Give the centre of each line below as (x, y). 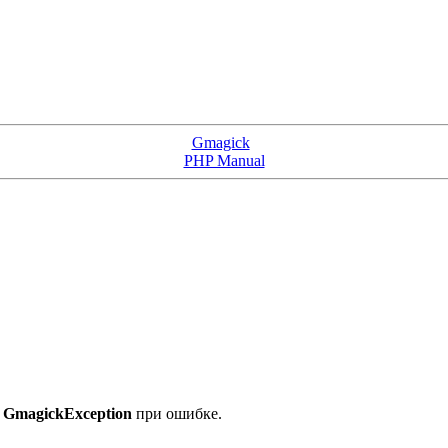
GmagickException (67, 414)
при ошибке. (177, 414)
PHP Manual (224, 160)
